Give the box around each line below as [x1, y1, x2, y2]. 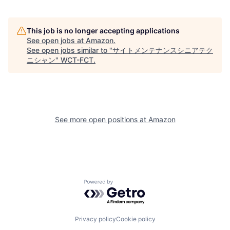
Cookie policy [116, 215, 156, 223]
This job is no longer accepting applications [27, 26, 180, 35]
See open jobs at [27, 36, 86, 45]
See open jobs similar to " [27, 46, 112, 55]
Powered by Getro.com [84, 179, 174, 190]
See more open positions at [54, 115, 148, 124]
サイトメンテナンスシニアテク [112, 46, 213, 55]
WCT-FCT [61, 55, 93, 65]
